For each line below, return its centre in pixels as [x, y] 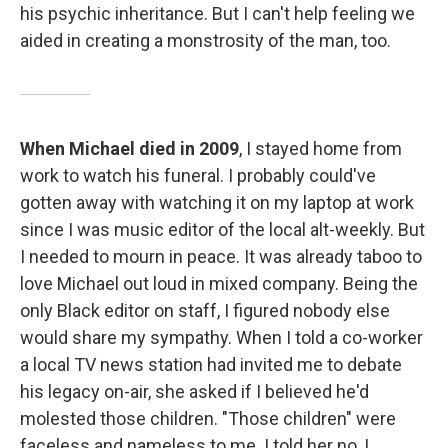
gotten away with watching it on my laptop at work [217, 202]
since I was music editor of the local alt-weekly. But [222, 229]
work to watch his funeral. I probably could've [198, 175]
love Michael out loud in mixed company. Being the [219, 283]
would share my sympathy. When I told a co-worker [221, 337]
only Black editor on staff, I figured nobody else [205, 310]
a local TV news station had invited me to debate [211, 364]
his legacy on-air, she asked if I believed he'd [194, 391]
